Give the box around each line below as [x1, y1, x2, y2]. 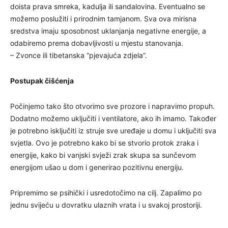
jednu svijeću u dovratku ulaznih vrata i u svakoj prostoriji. [10, 201, 202, 210]
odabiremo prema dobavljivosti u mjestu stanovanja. [10, 39, 183, 48]
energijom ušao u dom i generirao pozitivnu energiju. [10, 163, 184, 172]
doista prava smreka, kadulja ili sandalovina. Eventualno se [10, 2, 205, 11]
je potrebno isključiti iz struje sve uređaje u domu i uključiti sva [10, 126, 216, 135]
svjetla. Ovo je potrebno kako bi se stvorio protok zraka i [10, 138, 198, 148]
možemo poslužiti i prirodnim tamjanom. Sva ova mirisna [10, 14, 196, 23]
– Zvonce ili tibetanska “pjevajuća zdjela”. [10, 51, 147, 60]
